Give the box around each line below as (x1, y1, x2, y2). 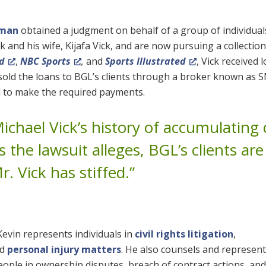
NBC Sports (20, 55, 71, 68)
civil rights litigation (135, 227, 233, 240)
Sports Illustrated (105, 55, 186, 68)
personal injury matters (7, 242, 121, 256)
